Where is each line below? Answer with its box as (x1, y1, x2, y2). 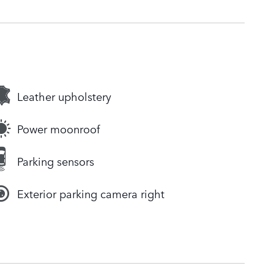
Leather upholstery (17, 88, 111, 105)
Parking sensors (17, 153, 94, 169)
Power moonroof (17, 120, 100, 137)
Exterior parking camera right (17, 185, 165, 202)
